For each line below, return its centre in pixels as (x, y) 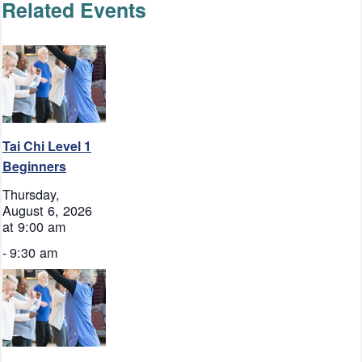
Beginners (34, 166)
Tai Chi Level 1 (47, 145)
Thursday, (31, 194)
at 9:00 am (34, 226)
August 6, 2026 (47, 210)
